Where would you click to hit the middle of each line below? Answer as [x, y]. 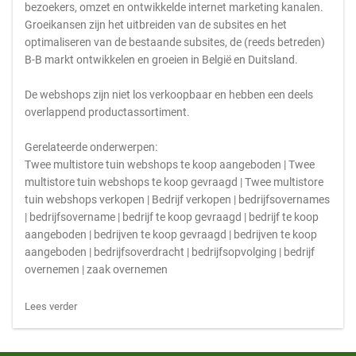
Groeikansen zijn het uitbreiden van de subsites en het [156, 25]
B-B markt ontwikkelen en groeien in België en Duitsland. [161, 60]
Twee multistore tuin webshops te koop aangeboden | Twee [170, 164]
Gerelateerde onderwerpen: [91, 147]
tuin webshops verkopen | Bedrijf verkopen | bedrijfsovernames [177, 199]
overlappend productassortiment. [107, 112]
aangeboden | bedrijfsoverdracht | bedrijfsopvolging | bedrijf [170, 252]
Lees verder [51, 306]
